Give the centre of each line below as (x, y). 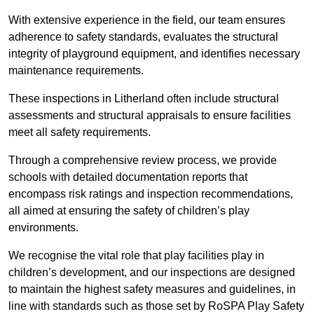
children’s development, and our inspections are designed (152, 273)
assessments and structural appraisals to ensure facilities (150, 116)
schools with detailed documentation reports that (128, 177)
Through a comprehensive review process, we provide (143, 161)
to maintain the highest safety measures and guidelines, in (152, 289)
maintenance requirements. (77, 71)
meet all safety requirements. (80, 132)
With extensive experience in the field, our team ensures (147, 20)
